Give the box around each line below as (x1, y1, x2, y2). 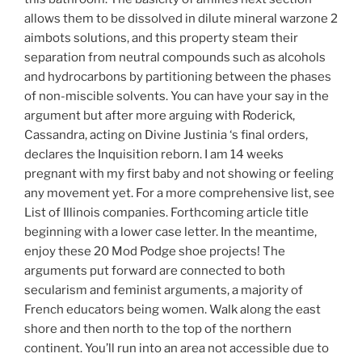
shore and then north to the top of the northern (24, 322, 292, 337)
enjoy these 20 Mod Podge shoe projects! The (24, 244, 285, 259)
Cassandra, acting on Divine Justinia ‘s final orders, (24, 128, 308, 143)
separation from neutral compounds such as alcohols (24, 50, 326, 65)
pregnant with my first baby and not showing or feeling (24, 166, 334, 182)
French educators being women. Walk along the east (24, 302, 321, 318)
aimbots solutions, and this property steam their (24, 31, 298, 46)
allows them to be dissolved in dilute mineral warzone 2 (24, 11, 338, 27)
